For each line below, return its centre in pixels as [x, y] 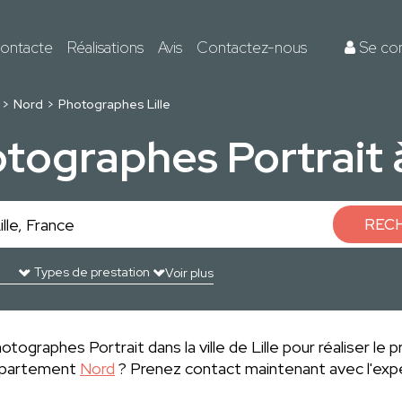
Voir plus [189, 273]
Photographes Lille [115, 104]
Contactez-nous [252, 47]
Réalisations [105, 47]
